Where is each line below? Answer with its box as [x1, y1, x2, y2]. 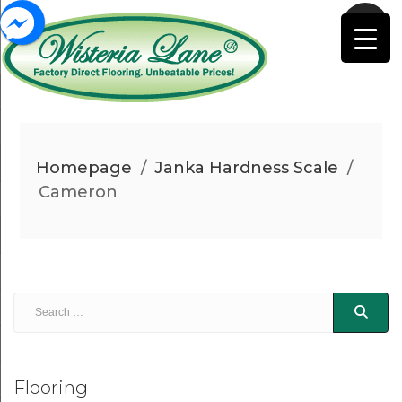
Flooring [13, 377, 88, 398]
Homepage [36, 158, 133, 178]
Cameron [38, 182, 118, 202]
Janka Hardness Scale [154, 158, 339, 178]
